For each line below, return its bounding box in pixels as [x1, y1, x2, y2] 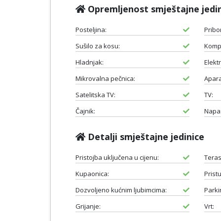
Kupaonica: [75, 169, 109, 178]
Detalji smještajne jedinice [85, 130, 204, 143]
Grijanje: [75, 201, 101, 211]
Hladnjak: [75, 57, 104, 67]
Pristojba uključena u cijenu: [75, 152, 159, 162]
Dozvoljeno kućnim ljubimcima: [75, 185, 167, 194]
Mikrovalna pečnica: [75, 74, 135, 83]
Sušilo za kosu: [75, 41, 120, 50]
